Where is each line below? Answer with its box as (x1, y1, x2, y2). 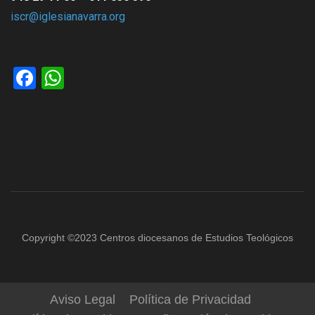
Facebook (36, 65, 136, 91)
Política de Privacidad (129, 292, 251, 307)
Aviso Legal (50, 292, 115, 307)
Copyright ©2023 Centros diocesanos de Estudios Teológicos (22, 231, 293, 243)
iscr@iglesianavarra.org (11, 9, 125, 23)
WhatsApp (64, 65, 168, 91)
